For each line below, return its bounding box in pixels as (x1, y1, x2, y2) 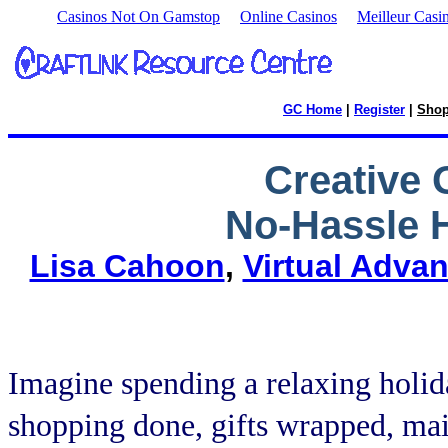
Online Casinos (240, 8, 337, 25)
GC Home (283, 102, 342, 117)
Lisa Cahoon (29, 247, 225, 284)
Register (354, 102, 405, 117)
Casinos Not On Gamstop (57, 8, 220, 25)
